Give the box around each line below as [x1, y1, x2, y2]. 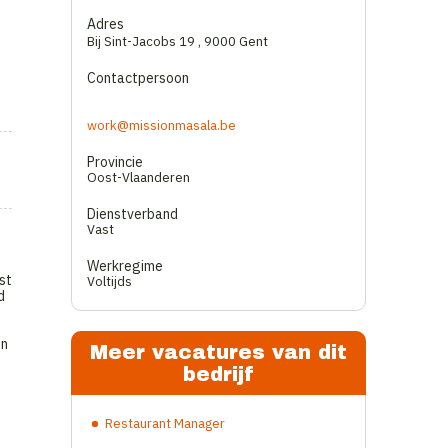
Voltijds [87, 273, 132, 290]
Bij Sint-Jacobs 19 [87, 33, 198, 50]
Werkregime [87, 257, 163, 275]
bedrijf [183, 363, 254, 385]
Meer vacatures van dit [90, 341, 347, 363]
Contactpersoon [87, 69, 189, 87]
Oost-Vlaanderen [87, 169, 190, 186]
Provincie [87, 153, 143, 171]
